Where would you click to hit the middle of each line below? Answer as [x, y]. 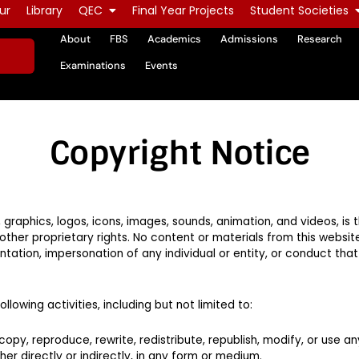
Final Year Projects [183, 10]
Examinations [93, 66]
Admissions [249, 39]
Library [44, 10]
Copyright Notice [179, 153]
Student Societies [299, 10]
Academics [174, 39]
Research [319, 39]
